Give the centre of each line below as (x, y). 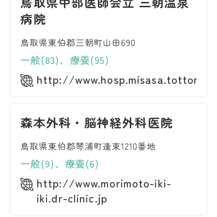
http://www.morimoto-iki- (104, 183)
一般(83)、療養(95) (65, 60)
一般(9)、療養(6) (60, 164)
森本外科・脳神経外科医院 (97, 122)
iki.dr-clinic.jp (72, 198)
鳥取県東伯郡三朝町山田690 (78, 42)
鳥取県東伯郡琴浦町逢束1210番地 (88, 146)
